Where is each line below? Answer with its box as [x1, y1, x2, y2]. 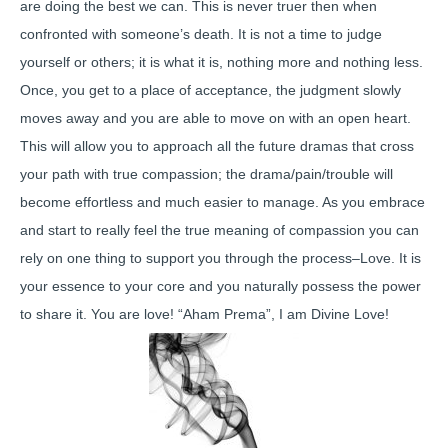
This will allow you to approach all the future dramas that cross [20, 138, 414, 154]
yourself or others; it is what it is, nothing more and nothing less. [20, 54, 423, 70]
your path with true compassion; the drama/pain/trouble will [20, 166, 393, 182]
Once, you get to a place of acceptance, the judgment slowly [20, 82, 401, 98]
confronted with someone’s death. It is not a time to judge [20, 26, 382, 42]
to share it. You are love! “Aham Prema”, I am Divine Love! [20, 306, 389, 322]
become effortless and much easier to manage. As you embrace [20, 194, 425, 210]
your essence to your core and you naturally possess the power [20, 278, 421, 294]
